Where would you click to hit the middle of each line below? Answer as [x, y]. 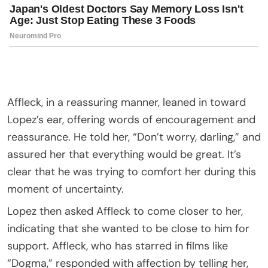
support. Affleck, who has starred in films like [118, 246]
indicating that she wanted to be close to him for [128, 228]
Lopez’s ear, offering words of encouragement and [131, 119]
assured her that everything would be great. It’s [124, 154]
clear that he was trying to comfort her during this [132, 171]
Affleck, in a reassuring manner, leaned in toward [127, 102]
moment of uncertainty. [66, 189]
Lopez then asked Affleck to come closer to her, [125, 211]
